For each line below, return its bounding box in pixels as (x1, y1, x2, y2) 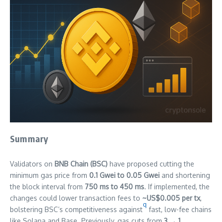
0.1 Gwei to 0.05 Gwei (89, 171, 160, 180)
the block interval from (10, 182, 85, 191)
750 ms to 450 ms (85, 182, 144, 191)
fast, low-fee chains (147, 205, 212, 214)
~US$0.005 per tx (142, 194, 200, 203)
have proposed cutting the (108, 160, 194, 168)
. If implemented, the (144, 182, 210, 191)
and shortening (160, 171, 210, 180)
